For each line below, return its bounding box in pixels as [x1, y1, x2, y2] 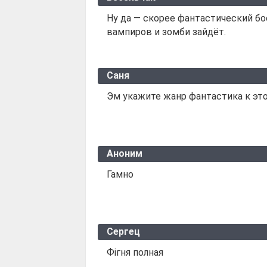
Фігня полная [107, 246, 163, 258]
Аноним [107, 147, 142, 159]
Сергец [107, 225, 140, 237]
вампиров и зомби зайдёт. [107, 26, 226, 38]
